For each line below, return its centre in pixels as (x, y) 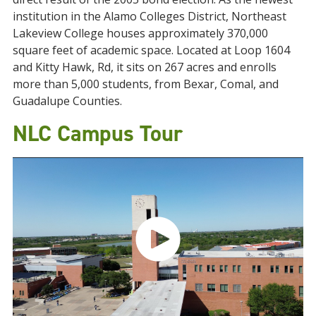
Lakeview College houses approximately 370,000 (140, 33)
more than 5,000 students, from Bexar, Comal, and (146, 84)
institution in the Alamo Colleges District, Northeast (150, 16)
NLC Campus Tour (98, 133)
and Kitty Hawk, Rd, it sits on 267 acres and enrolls (145, 67)
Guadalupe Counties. (67, 101)
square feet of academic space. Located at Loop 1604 (151, 50)
